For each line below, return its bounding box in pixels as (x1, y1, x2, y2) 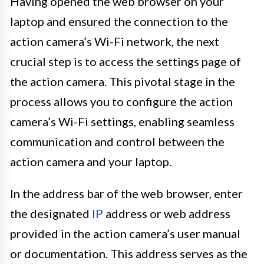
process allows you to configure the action (10, 94, 233, 108)
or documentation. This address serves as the (10, 246, 247, 260)
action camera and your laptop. (10, 154, 171, 169)
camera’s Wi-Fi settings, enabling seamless (10, 114, 235, 128)
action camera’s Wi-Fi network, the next (10, 34, 219, 48)
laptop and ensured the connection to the (10, 14, 228, 28)
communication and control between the (10, 134, 225, 148)
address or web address (103, 206, 230, 220)
